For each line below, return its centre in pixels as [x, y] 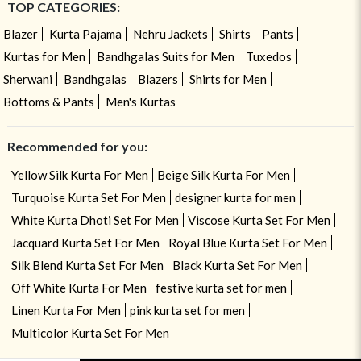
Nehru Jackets [170, 33]
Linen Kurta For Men [66, 310]
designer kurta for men [235, 197]
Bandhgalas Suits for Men [165, 56]
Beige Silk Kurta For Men [223, 174]
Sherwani [27, 79]
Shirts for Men [228, 79]
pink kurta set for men [187, 310]
